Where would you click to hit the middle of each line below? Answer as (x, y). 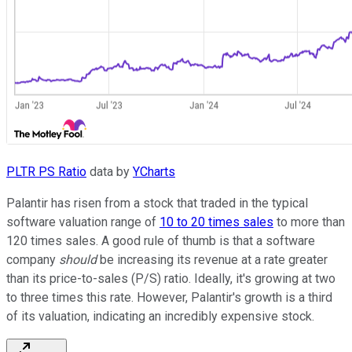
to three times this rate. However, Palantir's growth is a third (169, 298)
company (33, 260)
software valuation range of (83, 222)
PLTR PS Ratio (46, 172)
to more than (309, 222)
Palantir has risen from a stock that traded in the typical (157, 203)
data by (110, 172)
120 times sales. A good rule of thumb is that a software (161, 241)
